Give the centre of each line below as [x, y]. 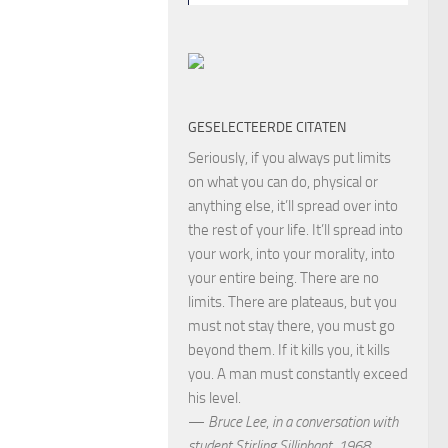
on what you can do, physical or [283, 181]
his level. [214, 397]
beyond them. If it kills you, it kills [289, 349]
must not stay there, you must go [291, 325]
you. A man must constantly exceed [298, 373]
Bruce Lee [237, 421]
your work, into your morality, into [291, 253]
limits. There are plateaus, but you [292, 301]
